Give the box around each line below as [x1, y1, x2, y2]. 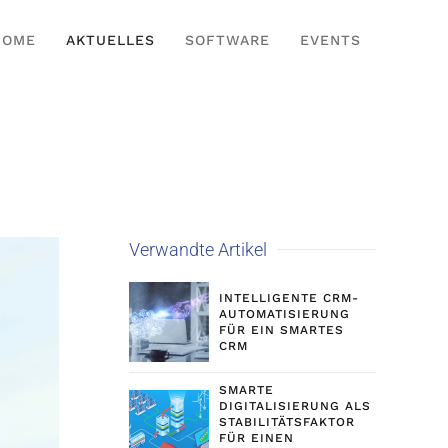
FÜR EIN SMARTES [218, 323, 344, 337]
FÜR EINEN [218, 431, 294, 445]
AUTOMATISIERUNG [218, 307, 350, 321]
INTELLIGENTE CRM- [218, 291, 359, 305]
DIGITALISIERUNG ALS [218, 399, 371, 413]
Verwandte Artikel [128, 239, 267, 260]
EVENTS [300, 32, 361, 48]
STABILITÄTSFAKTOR [218, 415, 355, 429]
